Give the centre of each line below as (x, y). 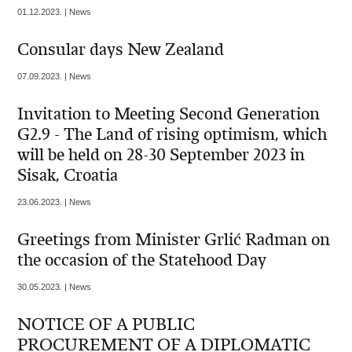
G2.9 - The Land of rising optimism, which (172, 135)
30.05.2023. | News (55, 287)
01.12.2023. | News (55, 12)
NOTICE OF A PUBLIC (106, 325)
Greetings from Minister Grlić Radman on (174, 240)
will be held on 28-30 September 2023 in (161, 155)
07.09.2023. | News (55, 77)
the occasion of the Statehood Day (142, 260)
